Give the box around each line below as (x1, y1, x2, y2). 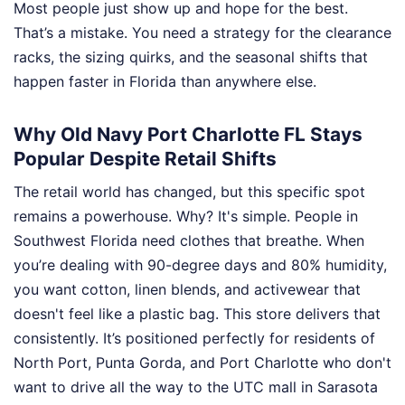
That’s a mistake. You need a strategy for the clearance (14, 23, 391, 42)
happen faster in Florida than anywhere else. (14, 71, 316, 90)
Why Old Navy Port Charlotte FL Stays (14, 122, 363, 146)
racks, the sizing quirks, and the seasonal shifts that (14, 47, 368, 66)
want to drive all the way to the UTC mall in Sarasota (14, 378, 378, 397)
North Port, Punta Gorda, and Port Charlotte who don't (14, 353, 391, 372)
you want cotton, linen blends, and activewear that (14, 280, 361, 299)
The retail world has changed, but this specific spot (14, 183, 365, 202)
